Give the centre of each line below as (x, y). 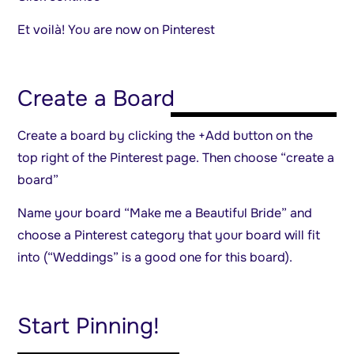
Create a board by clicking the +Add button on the (166, 135)
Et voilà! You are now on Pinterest (117, 30)
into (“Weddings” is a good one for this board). (155, 258)
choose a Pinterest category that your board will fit (169, 235)
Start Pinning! (89, 327)
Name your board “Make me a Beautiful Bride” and (165, 213)
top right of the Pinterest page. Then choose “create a (176, 157)
